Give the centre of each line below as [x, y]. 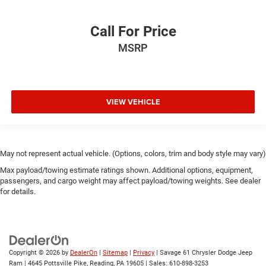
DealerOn [84, 253]
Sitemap [115, 253]
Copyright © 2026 [35, 253]
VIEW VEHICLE [133, 102]
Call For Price [133, 31]
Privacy [144, 253]
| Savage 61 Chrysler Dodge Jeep [203, 253]
